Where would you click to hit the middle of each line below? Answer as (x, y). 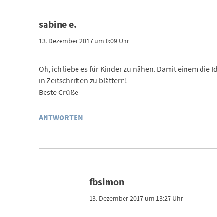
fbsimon (106, 181)
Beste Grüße (58, 92)
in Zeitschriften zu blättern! (83, 80)
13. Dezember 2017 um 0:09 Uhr (84, 40)
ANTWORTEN (61, 117)
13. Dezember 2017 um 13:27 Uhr (136, 198)
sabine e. (57, 24)
